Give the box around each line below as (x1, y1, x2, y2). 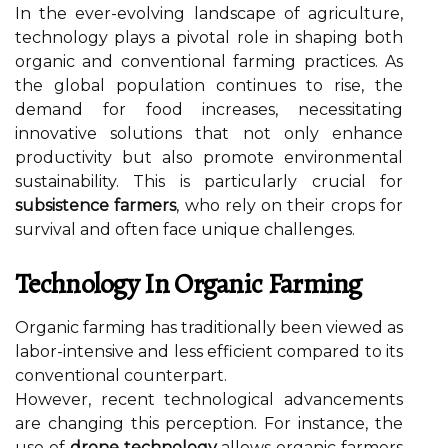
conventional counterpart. (15, 366, 227, 385)
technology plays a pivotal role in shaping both (15, 28, 403, 47)
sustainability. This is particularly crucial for (15, 172, 403, 191)
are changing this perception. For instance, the (15, 414, 403, 433)
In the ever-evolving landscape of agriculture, (15, 4, 403, 23)
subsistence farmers (15, 196, 177, 215)
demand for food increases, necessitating (15, 100, 403, 119)
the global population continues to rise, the (15, 76, 403, 95)
